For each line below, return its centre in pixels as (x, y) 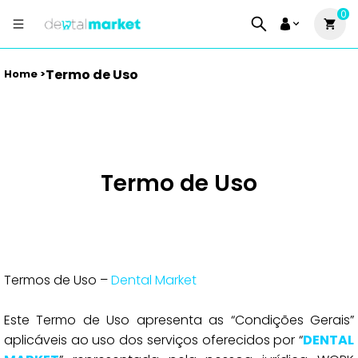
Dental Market (154, 280)
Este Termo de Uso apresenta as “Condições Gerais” (179, 320)
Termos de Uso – (58, 280)
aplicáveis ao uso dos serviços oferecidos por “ (153, 340)
